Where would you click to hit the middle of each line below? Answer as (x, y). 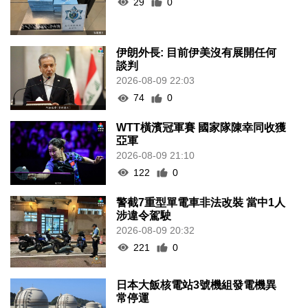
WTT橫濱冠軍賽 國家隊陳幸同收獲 (201, 127)
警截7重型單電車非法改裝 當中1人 (201, 202)
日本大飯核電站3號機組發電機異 (197, 285)
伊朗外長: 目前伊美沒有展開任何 (197, 53)
